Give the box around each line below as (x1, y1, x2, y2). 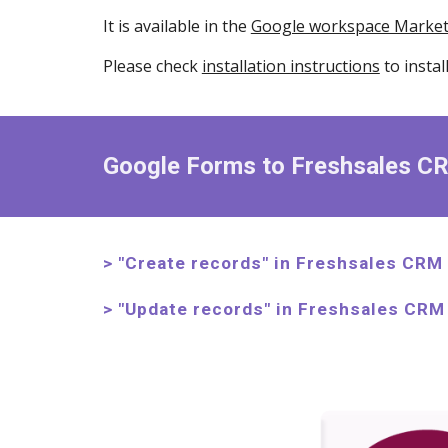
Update (124, 299, 188, 319)
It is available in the (102, 15, 251, 37)
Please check (102, 55, 202, 77)
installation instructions (201, 55, 380, 77)
